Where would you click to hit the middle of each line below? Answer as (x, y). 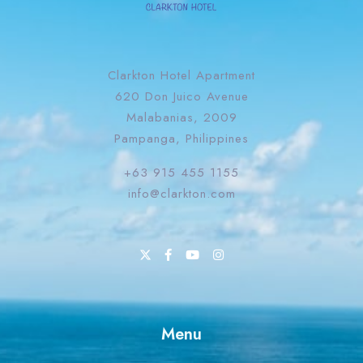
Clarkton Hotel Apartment (181, 75)
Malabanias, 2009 (181, 117)
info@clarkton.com (181, 194)
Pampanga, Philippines (181, 139)
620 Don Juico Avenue (181, 96)
